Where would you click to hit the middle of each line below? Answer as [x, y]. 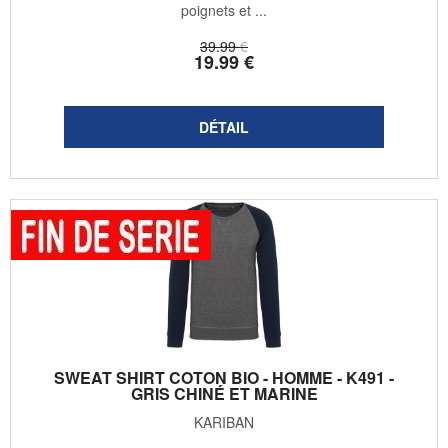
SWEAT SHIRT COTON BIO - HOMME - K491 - [224, 378]
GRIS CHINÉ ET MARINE [224, 394]
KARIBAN [224, 422]
